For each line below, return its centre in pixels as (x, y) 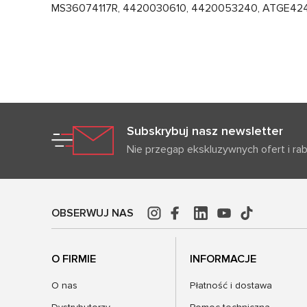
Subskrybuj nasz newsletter (205, 131)
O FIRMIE (74, 259)
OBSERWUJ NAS (93, 213)
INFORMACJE (223, 259)
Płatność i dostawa (231, 285)
